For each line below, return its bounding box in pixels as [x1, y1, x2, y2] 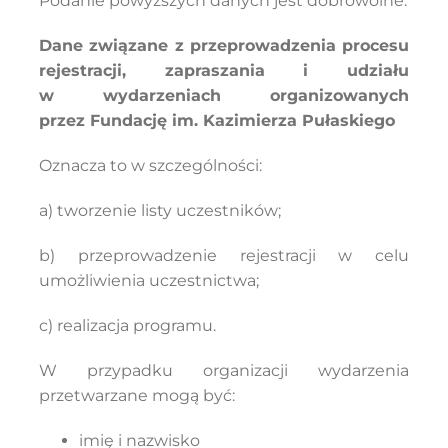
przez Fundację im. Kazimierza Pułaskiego [38, 111, 395, 130]
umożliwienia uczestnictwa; [38, 271, 259, 290]
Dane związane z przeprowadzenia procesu [38, 36, 410, 55]
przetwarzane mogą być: [38, 386, 235, 405]
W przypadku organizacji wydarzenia [38, 361, 410, 380]
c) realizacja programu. [38, 316, 216, 335]
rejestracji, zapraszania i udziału [38, 61, 410, 80]
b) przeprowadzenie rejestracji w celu [38, 246, 410, 265]
